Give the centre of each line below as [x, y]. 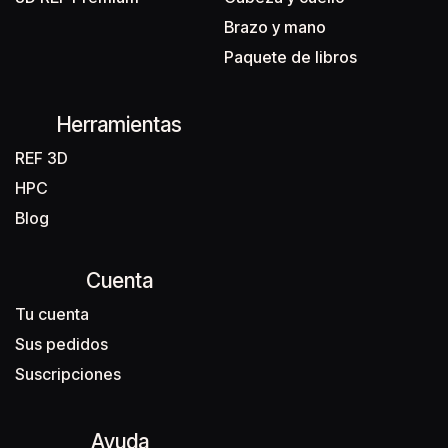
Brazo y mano [275, 27]
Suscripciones [68, 374]
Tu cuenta [52, 314]
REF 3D [41, 158]
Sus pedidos [61, 344]
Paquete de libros [290, 57]
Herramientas [119, 124]
